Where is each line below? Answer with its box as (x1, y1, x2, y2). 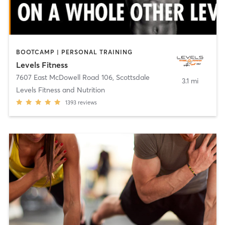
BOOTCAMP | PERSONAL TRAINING (16, 48, 133, 56)
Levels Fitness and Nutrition (16, 85, 105, 95)
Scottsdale (116, 73, 150, 82)
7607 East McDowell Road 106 (16, 73, 113, 82)
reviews (77, 99, 97, 106)
